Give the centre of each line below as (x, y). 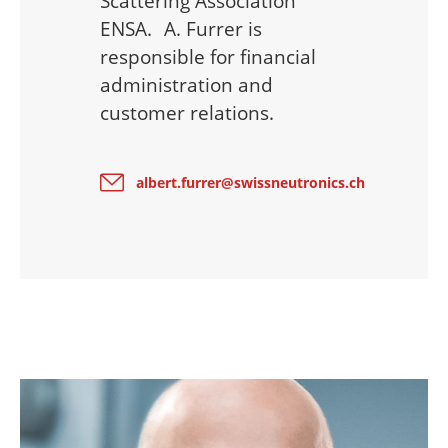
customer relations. (187, 112)
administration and (186, 84)
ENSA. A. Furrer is (181, 28)
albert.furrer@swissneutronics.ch (250, 182)
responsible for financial (208, 56)
